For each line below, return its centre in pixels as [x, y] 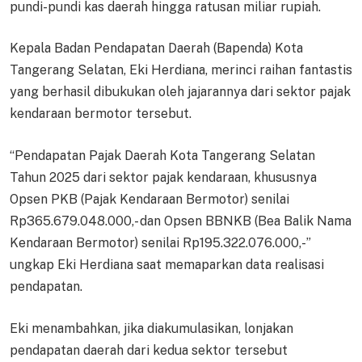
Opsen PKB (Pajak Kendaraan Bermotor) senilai [149, 199]
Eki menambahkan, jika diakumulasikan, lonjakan [152, 328]
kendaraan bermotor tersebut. [101, 114]
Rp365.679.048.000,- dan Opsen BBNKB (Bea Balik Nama [181, 221]
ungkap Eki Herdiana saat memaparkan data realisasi [167, 264]
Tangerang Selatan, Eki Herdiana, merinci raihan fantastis [181, 70]
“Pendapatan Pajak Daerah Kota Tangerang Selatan [162, 155]
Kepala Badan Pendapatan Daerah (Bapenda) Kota [156, 48]
